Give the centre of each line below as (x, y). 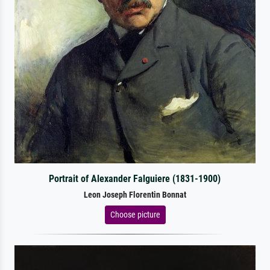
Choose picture (135, 214)
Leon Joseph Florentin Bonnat (135, 195)
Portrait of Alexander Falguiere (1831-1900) (135, 178)
